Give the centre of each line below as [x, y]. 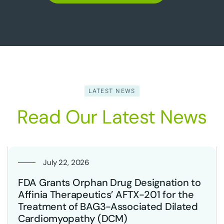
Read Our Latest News [112, 117]
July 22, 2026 [66, 162]
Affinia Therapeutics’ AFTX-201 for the [106, 194]
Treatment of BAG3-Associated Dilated [108, 206]
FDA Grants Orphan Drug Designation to [109, 182]
